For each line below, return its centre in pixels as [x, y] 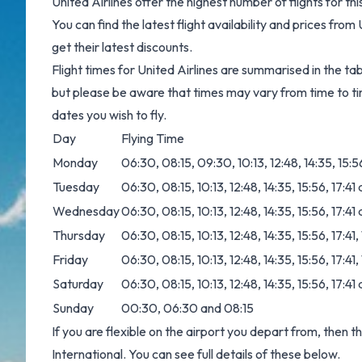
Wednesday [86, 211]
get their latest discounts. [122, 47]
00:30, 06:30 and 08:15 [187, 308]
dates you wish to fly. [109, 115]
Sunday [73, 308]
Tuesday [76, 187]
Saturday [78, 284]
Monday [75, 162]
